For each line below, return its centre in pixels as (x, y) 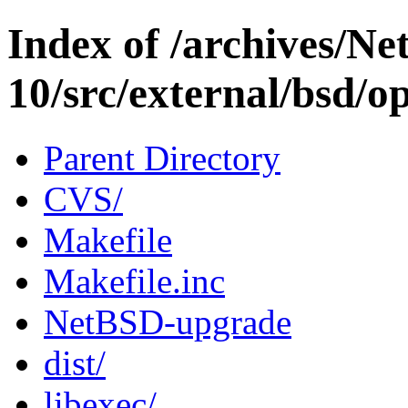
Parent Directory (162, 158)
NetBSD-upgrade (168, 321)
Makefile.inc (134, 280)
